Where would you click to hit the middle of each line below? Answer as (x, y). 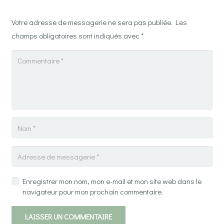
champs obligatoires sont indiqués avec (76, 36)
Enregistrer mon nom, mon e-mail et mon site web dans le (112, 181)
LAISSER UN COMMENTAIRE (68, 217)
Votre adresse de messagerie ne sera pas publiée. (92, 22)
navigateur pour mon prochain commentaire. (93, 192)
